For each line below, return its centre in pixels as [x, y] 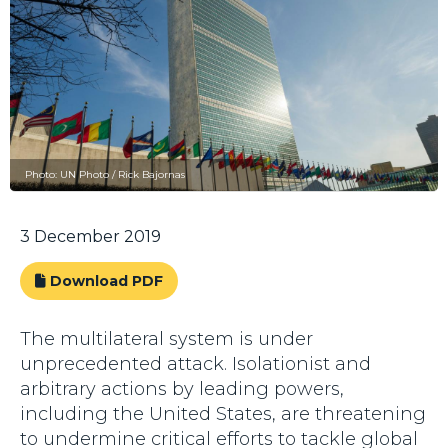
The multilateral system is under [166, 339]
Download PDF [104, 281]
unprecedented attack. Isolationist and [195, 364]
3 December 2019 [90, 237]
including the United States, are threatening [223, 414]
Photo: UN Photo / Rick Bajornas [105, 175]
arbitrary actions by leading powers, [182, 389]
